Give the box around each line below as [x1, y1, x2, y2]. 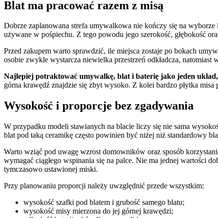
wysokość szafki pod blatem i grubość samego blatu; [23, 198, 184, 207]
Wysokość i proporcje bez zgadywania [4, 99, 194, 112]
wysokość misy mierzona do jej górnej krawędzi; [23, 207, 173, 216]
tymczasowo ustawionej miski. [4, 165, 98, 174]
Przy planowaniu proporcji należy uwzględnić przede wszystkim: [4, 182, 204, 190]
